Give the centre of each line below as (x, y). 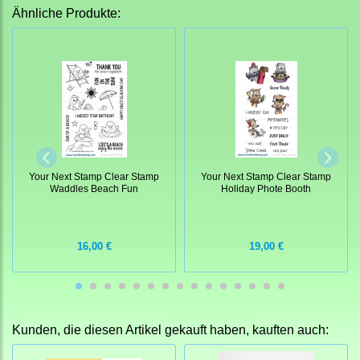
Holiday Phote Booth (266, 189)
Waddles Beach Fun (94, 189)
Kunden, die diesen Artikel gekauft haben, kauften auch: (170, 330)
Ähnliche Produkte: (66, 14)
